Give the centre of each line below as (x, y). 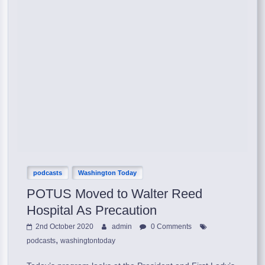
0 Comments (171, 226)
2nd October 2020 (65, 226)
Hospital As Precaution (92, 210)
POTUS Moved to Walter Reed (115, 193)
